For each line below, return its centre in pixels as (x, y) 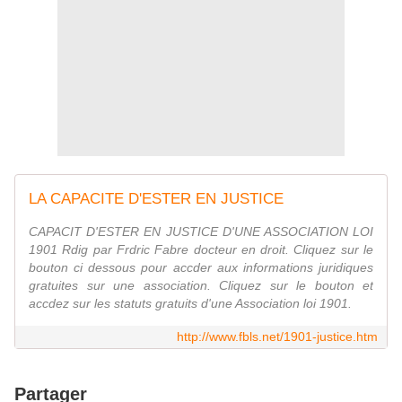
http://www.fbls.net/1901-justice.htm (277, 337)
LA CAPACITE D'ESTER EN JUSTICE (156, 199)
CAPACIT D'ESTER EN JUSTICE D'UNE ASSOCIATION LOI (201, 232)
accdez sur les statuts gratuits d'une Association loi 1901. (190, 304)
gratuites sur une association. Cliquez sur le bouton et (201, 286)
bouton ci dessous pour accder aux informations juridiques (201, 268)
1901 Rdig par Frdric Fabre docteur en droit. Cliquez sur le (201, 250)
